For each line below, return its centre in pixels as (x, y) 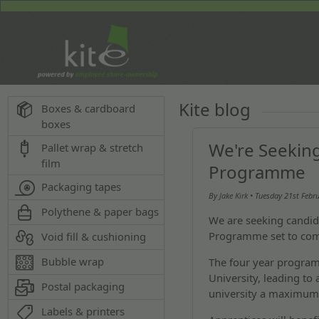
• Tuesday (267, 196)
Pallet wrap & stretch (93, 147)
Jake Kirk (234, 196)
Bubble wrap (73, 261)
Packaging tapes (82, 187)
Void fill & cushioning (94, 236)
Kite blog (215, 109)
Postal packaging (83, 286)
